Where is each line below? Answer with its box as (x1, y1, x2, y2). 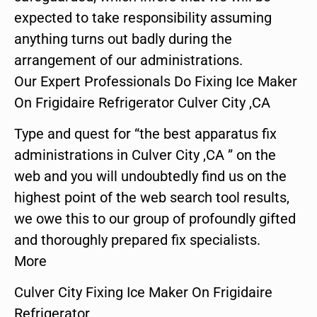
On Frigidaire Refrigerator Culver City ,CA (14, 93, 270, 111)
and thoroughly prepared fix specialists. (14, 231, 260, 248)
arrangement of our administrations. (14, 51, 243, 69)
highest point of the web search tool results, (14, 188, 289, 206)
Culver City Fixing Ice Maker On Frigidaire (14, 284, 272, 301)
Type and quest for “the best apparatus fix (14, 125, 277, 142)
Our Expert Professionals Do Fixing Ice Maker (14, 72, 297, 90)
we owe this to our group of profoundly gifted (14, 209, 296, 227)
